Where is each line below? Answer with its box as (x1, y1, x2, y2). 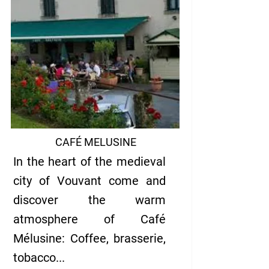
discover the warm (13, 193, 166, 207)
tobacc (13, 250, 49, 265)
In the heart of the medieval (13, 154, 166, 169)
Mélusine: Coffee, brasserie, (13, 231, 166, 246)
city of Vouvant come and (13, 174, 166, 188)
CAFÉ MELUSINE (55, 136, 136, 148)
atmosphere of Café (13, 212, 166, 226)
